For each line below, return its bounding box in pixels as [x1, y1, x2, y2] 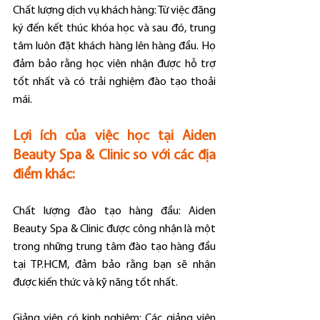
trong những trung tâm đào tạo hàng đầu [13, 241, 216, 253]
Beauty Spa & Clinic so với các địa [13, 149, 216, 163]
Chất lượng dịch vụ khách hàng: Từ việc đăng [13, 5, 216, 16]
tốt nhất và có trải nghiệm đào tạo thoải [13, 76, 216, 88]
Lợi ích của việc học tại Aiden [13, 129, 216, 144]
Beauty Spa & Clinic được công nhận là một [13, 224, 216, 235]
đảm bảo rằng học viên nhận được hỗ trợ [13, 59, 216, 70]
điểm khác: [13, 168, 75, 182]
